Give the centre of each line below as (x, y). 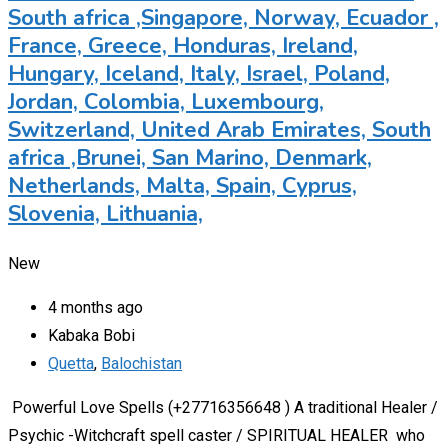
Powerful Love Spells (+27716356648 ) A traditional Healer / (223, 407)
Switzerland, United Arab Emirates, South (219, 129)
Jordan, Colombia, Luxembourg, (166, 101)
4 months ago (95, 307)
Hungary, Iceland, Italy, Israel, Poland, (199, 73)
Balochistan (141, 363)
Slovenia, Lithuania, (105, 213)
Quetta (71, 363)
